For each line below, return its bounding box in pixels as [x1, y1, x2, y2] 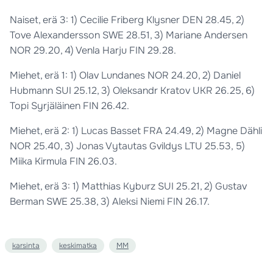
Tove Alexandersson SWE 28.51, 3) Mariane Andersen [10, 29, 247, 42]
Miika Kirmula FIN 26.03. [10, 155, 117, 168]
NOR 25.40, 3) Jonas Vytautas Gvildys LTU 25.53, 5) [10, 140, 245, 153]
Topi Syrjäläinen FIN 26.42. [10, 99, 129, 113]
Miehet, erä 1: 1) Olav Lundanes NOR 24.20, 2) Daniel [10, 69, 241, 82]
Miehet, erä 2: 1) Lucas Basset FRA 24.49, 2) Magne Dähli [10, 124, 262, 138]
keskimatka [59, 241, 97, 251]
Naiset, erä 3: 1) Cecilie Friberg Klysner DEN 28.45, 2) [10, 13, 244, 27]
